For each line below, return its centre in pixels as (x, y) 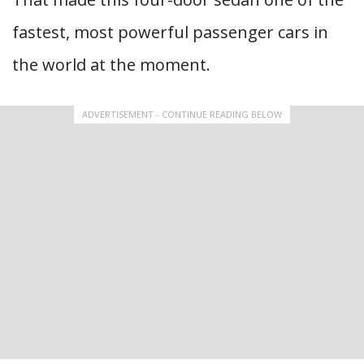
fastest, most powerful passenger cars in (170, 32)
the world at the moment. (111, 64)
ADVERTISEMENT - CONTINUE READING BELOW (182, 114)
